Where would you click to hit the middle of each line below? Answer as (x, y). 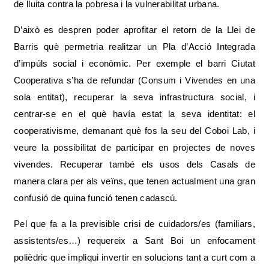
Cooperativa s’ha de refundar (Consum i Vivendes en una (134, 80)
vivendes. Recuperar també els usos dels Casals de (134, 164)
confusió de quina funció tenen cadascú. (97, 198)
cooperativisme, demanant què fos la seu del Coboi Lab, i (134, 131)
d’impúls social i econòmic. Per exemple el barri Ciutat (134, 63)
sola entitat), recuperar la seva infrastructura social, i (134, 97)
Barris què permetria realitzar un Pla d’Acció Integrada (134, 47)
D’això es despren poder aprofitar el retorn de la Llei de (134, 30)
